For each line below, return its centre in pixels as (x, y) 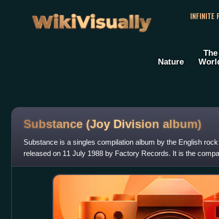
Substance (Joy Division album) (112, 124)
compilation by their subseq (67, 165)
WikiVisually (91, 19)
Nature (171, 62)
